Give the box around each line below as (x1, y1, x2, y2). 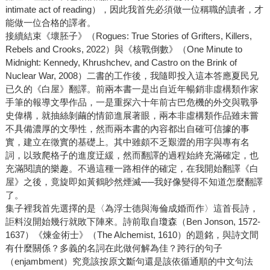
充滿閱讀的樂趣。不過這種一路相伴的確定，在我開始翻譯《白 (5, 163, 259, 174)
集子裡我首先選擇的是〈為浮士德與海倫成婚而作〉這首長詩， (5, 203, 259, 214)
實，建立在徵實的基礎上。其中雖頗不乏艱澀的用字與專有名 (5, 137, 250, 148)
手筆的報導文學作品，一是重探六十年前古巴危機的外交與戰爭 (5, 97, 259, 108)
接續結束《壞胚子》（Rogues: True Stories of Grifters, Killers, (5, 31, 252, 42)
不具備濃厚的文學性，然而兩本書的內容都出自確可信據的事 (5, 124, 250, 134)
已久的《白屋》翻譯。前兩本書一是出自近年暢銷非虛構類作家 (5, 84, 259, 95)
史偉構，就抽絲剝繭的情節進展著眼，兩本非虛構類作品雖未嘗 (5, 110, 259, 121)
